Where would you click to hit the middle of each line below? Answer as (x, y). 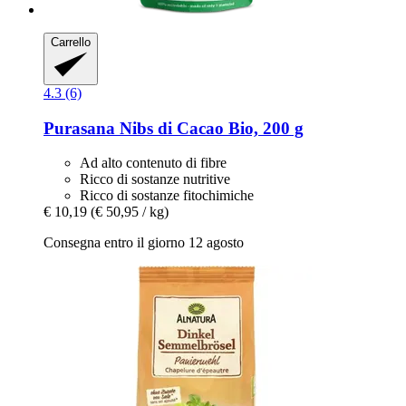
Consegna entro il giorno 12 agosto (144, 243)
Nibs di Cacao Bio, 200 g (209, 128)
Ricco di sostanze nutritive (155, 179)
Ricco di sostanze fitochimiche (167, 196)
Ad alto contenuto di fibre (153, 163)
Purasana (79, 128)
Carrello (71, 42)
